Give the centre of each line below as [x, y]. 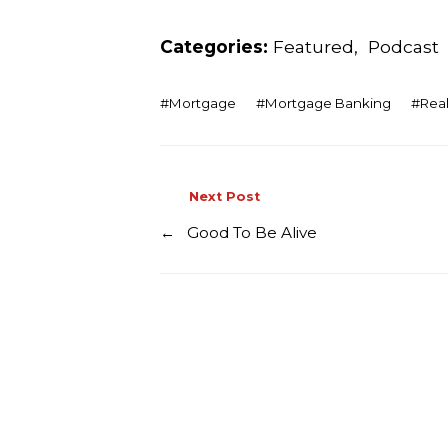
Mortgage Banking [328, 103]
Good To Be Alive [252, 232]
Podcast [403, 46]
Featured [313, 46]
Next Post [224, 197]
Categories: [216, 46]
